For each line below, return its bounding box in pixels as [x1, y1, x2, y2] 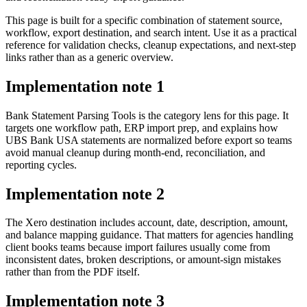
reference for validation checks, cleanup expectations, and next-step [5, 38, 296, 51]
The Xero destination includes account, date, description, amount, [5, 217, 288, 229]
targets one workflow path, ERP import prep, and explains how [5, 121, 278, 134]
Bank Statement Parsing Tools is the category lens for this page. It [5, 109, 288, 121]
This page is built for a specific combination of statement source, [5, 14, 282, 26]
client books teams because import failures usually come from [5, 241, 270, 254]
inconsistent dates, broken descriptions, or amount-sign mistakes [5, 254, 281, 266]
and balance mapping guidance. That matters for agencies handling [5, 229, 293, 241]
